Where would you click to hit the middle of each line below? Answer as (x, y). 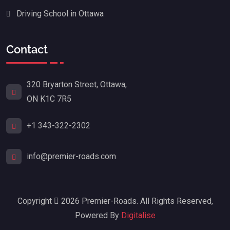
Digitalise (138, 216)
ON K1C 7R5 (49, 99)
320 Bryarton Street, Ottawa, (77, 85)
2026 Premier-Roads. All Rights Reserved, (136, 201)
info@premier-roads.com (71, 157)
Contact (27, 49)
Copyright (35, 201)
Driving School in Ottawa (61, 14)
